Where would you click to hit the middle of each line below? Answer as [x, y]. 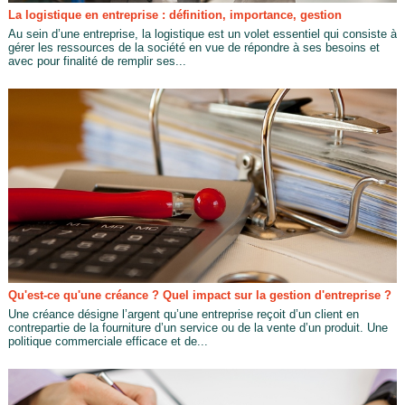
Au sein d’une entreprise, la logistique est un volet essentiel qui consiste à [202, 33]
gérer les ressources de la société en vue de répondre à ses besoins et [193, 47]
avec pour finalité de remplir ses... [97, 61]
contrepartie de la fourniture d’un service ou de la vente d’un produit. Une [198, 328]
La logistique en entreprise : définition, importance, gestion [174, 14]
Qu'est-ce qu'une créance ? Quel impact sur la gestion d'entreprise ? [199, 296]
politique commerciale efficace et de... [108, 342]
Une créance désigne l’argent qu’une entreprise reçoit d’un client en [183, 315]
